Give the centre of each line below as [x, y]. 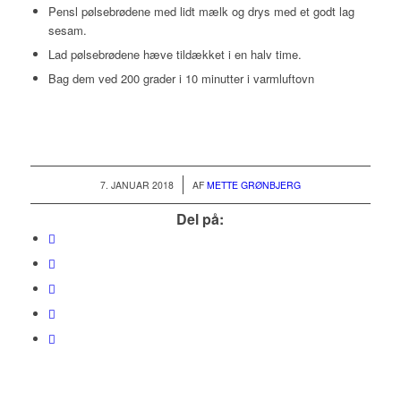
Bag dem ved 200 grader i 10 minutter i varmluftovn [181, 79]
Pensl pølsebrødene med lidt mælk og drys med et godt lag [201, 12]
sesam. [67, 30]
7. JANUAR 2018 [137, 185]
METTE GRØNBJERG [253, 185]
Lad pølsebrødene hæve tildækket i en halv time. [175, 55]
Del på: [200, 219]
